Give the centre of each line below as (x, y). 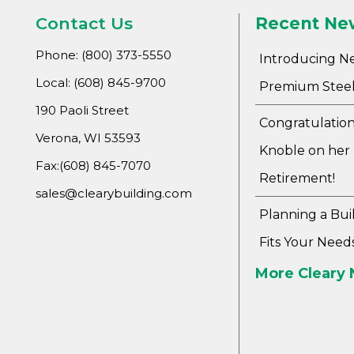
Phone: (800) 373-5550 (104, 55)
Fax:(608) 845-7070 (94, 166)
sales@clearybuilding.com (114, 194)
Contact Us (85, 24)
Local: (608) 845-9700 (101, 83)
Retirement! (297, 179)
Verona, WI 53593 (88, 138)
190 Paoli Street (83, 111)
